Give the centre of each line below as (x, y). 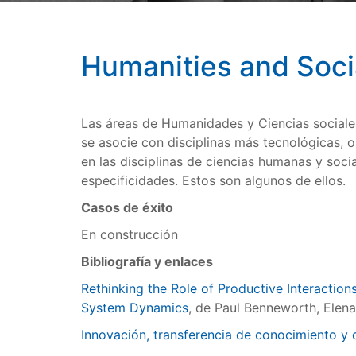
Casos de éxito (127, 207)
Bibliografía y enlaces (147, 261)
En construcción (130, 234)
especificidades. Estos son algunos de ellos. (213, 180)
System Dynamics (135, 308)
